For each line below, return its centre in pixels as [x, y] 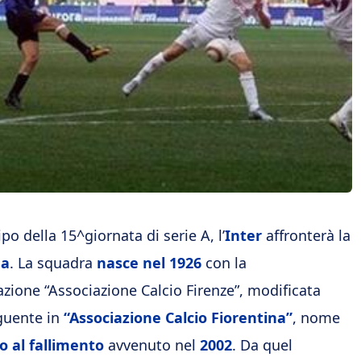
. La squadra [51, 263]
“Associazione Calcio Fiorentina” [178, 317]
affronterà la [306, 235]
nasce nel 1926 [147, 263]
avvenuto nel [152, 345]
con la [224, 263]
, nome [316, 317]
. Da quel [262, 345]
